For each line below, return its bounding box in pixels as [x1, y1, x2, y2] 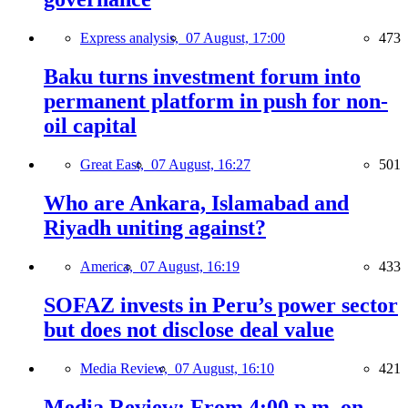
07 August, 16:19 [140, 258, 240, 274]
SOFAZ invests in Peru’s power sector [44, 292, 398, 317]
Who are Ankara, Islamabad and [44, 191, 349, 216]
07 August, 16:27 [151, 157, 250, 173]
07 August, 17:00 [186, 30, 285, 46]
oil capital [44, 114, 137, 138]
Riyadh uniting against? [44, 216, 266, 240]
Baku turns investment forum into [44, 65, 361, 89]
